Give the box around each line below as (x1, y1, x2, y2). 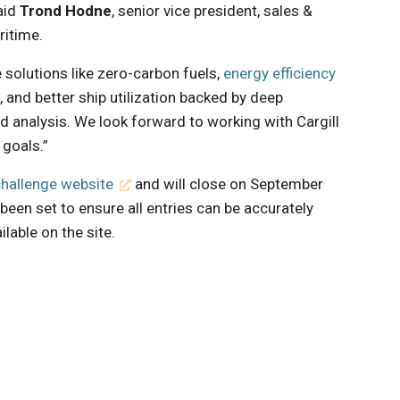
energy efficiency (223, 64, 337, 83)
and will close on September (130, 175, 323, 194)
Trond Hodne (20, 2, 112, 21)
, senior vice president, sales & (112, 2, 313, 21)
